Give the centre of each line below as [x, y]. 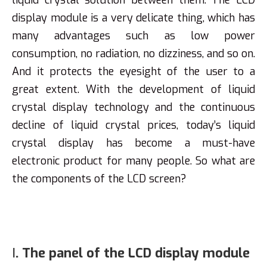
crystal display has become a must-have [133, 143]
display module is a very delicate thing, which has [133, 18]
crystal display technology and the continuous [133, 107]
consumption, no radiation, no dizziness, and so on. [133, 54]
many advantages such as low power [133, 36]
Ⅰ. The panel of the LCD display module [131, 253]
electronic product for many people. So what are [133, 161]
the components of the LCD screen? [99, 179]
